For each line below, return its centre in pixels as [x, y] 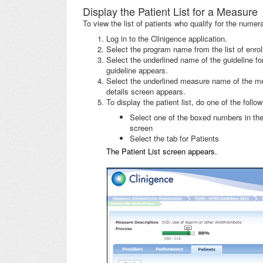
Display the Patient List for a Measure [170, 11]
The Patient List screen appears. [162, 151]
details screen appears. [146, 92]
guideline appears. [137, 70]
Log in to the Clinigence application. [167, 39]
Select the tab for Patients [174, 139]
